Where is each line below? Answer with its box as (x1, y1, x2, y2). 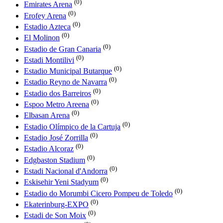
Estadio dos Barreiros (24, 89, 91, 98)
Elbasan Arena (24, 111, 70, 120)
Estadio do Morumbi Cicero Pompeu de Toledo (24, 189, 173, 198)
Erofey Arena (24, 11, 66, 20)
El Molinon (24, 33, 60, 42)
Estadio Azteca (24, 22, 71, 31)
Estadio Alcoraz (24, 144, 74, 153)
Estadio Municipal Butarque (24, 67, 112, 76)
